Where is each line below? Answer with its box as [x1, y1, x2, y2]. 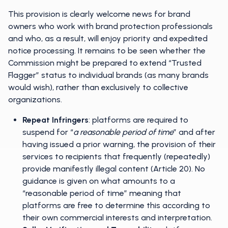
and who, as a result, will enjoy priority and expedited [8, 34, 208, 43]
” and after [174, 127, 215, 137]
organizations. [8, 95, 62, 104]
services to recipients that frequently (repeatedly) [22, 152, 210, 161]
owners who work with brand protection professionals [8, 21, 213, 31]
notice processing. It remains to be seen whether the [8, 46, 206, 55]
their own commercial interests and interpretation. [22, 213, 212, 222]
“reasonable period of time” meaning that [22, 188, 181, 198]
